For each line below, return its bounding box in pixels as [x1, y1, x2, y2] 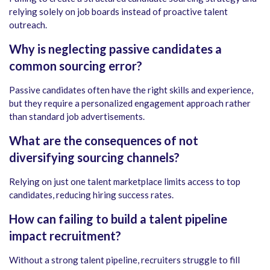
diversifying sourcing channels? [9, 149, 180, 165]
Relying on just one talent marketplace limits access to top [9, 175, 240, 187]
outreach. [9, 19, 47, 30]
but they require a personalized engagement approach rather [9, 97, 251, 108]
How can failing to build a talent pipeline [9, 211, 227, 226]
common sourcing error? [9, 58, 142, 73]
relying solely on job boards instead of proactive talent [9, 5, 228, 17]
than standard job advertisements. [9, 110, 145, 122]
